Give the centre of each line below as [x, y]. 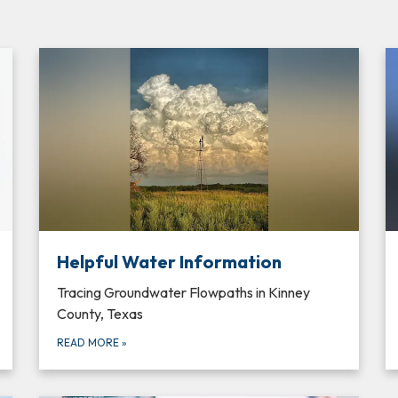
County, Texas [100, 313]
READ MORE [89, 342]
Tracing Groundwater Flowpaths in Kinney [183, 292]
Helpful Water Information [169, 261]
